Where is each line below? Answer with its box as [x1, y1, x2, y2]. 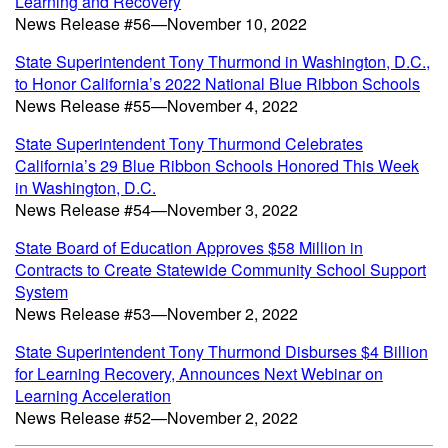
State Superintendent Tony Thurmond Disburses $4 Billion [15, 340, 428, 363]
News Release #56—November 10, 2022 [15, 12, 307, 35]
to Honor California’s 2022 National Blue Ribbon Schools [15, 72, 420, 95]
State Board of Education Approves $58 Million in [15, 236, 363, 259]
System [15, 280, 68, 303]
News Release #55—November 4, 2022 [15, 94, 298, 117]
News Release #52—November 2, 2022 [15, 406, 298, 429]
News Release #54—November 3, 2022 [15, 198, 298, 221]
